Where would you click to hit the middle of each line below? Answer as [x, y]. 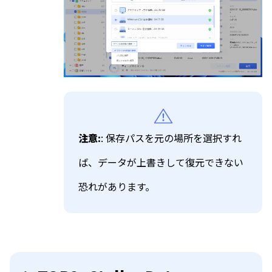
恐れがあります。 [117, 186]
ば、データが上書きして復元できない [161, 162]
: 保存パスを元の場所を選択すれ [171, 138]
